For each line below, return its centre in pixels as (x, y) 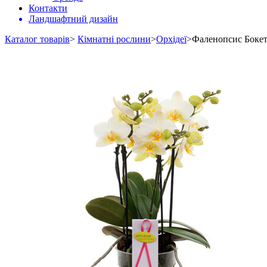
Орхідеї (171, 39)
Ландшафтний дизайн (73, 19)
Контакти (48, 8)
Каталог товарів (37, 39)
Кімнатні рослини (114, 39)
